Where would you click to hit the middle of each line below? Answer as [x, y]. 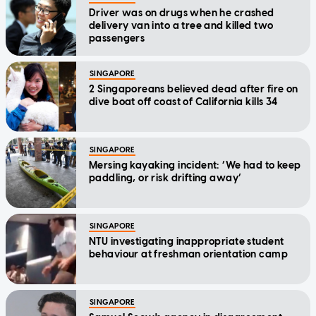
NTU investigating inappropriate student [187, 242]
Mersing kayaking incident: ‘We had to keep [195, 166]
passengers [117, 39]
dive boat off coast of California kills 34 [183, 102]
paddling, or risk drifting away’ [165, 178]
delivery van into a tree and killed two [181, 26]
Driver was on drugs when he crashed [182, 13]
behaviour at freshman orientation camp [188, 255]
